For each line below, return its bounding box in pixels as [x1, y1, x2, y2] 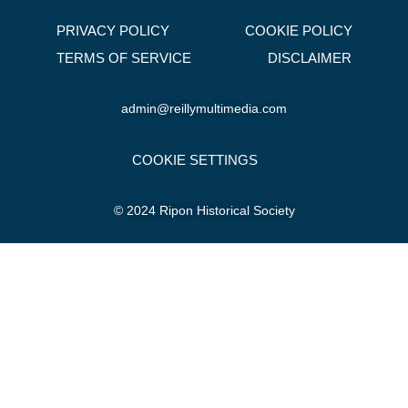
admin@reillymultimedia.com [121, 101, 287, 117]
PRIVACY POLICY [56, 23, 169, 39]
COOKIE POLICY [244, 23, 352, 39]
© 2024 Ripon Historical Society [113, 203, 295, 219]
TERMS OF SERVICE [56, 50, 191, 66]
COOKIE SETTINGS [131, 151, 258, 168]
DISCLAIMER [268, 50, 352, 66]
